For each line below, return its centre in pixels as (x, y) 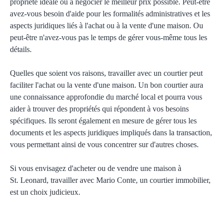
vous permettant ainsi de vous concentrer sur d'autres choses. (104, 144)
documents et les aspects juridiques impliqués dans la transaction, (111, 133)
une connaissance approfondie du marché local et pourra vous (106, 97)
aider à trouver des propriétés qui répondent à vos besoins (99, 109)
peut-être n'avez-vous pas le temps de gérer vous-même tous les (109, 37)
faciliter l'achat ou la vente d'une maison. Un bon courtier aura (107, 85)
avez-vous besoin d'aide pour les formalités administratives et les (110, 14)
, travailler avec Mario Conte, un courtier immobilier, (129, 180)
